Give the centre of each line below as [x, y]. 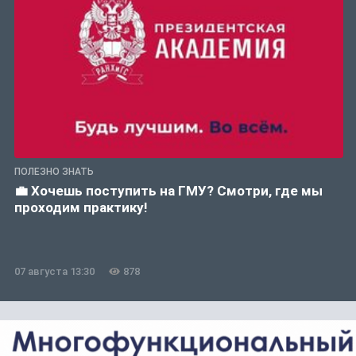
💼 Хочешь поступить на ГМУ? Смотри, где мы [168, 191]
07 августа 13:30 [54, 272]
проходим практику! [81, 208]
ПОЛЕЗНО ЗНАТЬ [54, 172]
